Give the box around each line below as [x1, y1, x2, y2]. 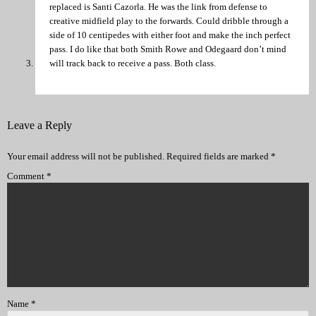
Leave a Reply [7, 119, 72, 132]
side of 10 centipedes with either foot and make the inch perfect [49, 30, 291, 41]
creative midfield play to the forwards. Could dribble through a [49, 16, 288, 27]
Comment [7, 171, 47, 181]
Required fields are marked [166, 151, 271, 162]
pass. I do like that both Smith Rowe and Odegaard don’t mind [49, 44, 286, 55]
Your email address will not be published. [7, 151, 164, 162]
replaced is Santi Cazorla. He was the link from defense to [49, 1, 267, 13]
